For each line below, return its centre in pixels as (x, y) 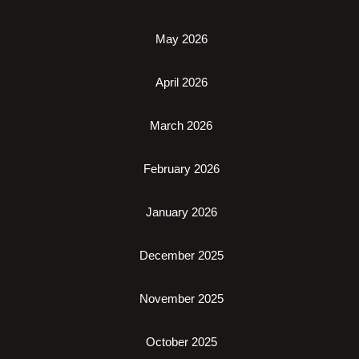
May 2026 (181, 38)
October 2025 (181, 341)
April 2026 (181, 82)
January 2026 (181, 212)
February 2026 (181, 168)
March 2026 (181, 125)
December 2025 (181, 255)
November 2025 (181, 298)
